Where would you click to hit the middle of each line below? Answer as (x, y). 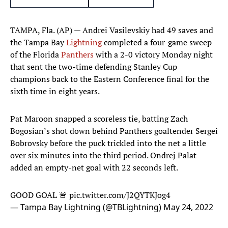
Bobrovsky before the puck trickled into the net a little (108, 143)
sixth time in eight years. (55, 91)
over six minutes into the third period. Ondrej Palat (103, 155)
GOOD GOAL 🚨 (40, 195)
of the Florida (36, 55)
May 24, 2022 (188, 207)
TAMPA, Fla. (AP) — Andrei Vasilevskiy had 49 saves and (112, 30)
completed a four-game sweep (157, 42)
